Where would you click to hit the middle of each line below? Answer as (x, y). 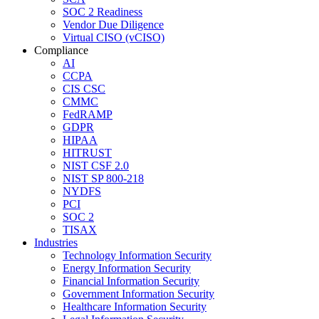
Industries (56, 242)
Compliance (61, 50)
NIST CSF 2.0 (96, 165)
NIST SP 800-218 (103, 178)
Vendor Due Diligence (113, 24)
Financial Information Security (131, 281)
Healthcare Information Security (135, 306)
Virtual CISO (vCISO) (114, 37)
